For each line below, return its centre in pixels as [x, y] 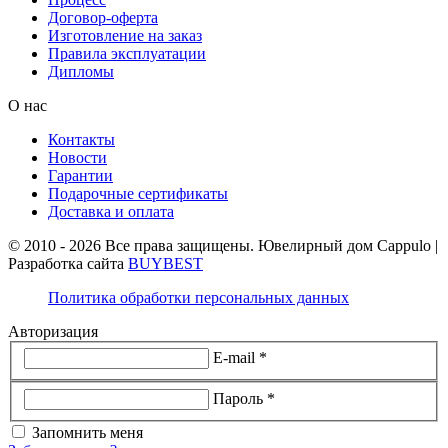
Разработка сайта [68, 263]
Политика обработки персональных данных [198, 297]
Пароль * [244, 398]
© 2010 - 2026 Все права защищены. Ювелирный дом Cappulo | [223, 245]
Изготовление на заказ [125, 35]
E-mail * [240, 358]
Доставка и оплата [111, 211]
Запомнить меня [87, 432]
